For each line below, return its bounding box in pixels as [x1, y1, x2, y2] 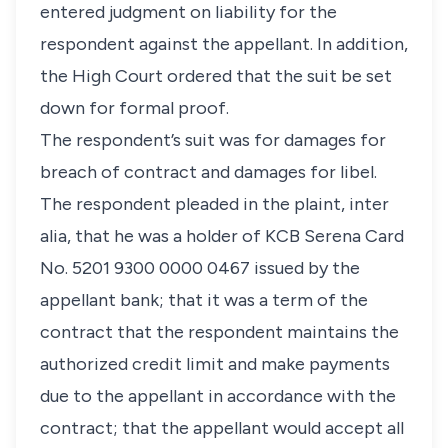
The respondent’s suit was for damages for [40, 129, 386, 151]
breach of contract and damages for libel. [40, 161, 377, 183]
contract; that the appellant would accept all [40, 417, 404, 439]
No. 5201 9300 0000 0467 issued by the [40, 257, 360, 279]
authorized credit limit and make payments [40, 353, 390, 375]
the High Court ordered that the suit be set [40, 65, 392, 87]
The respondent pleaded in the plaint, [40, 193, 349, 215]
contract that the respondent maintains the [40, 321, 399, 343]
